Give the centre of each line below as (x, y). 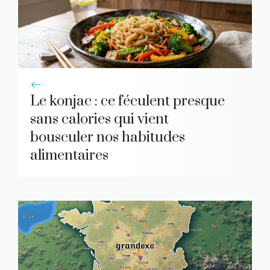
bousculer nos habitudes (108, 137)
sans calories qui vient (99, 119)
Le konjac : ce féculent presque (127, 101)
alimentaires (69, 155)
